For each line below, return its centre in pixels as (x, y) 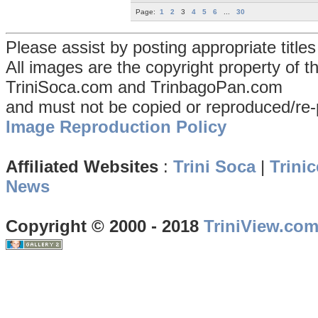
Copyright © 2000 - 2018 (105, 226)
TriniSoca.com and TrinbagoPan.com (144, 87)
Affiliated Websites (82, 167)
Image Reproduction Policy (116, 127)
